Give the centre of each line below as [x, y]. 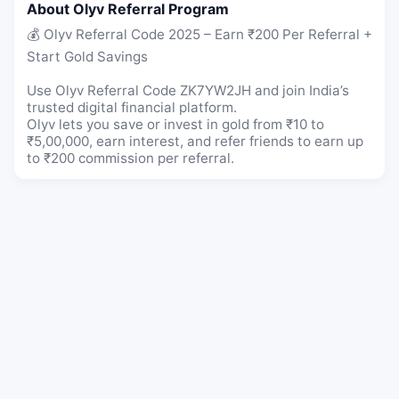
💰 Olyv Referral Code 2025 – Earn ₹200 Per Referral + [199, 35]
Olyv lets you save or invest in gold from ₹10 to [175, 125]
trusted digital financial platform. [132, 108]
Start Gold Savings [87, 57]
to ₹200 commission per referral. [130, 159]
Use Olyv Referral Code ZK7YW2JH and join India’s [188, 91]
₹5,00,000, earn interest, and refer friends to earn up [195, 142]
